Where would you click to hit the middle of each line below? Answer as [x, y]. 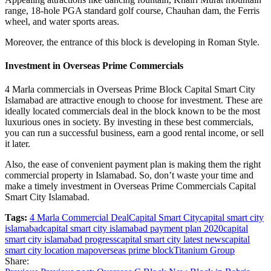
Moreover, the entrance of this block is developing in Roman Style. [132, 42]
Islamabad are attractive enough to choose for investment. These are [134, 100]
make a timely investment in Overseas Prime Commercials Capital [130, 186]
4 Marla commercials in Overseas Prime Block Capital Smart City [130, 90]
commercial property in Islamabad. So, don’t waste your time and [129, 175]
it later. [18, 144]
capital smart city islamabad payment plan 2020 [133, 229]
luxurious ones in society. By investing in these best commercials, [129, 122]
